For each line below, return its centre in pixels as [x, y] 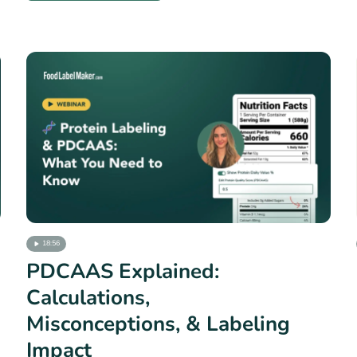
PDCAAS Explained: [123, 271]
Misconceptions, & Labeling [158, 324]
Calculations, [88, 297]
